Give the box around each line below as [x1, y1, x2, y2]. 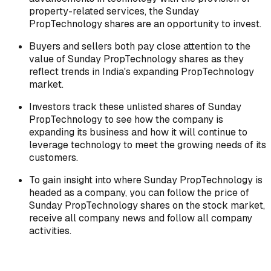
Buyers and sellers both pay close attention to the [29, 39, 250, 53]
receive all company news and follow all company [29, 211, 252, 224]
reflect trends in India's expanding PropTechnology [29, 65, 254, 78]
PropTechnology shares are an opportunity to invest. [29, 17, 261, 30]
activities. [29, 224, 71, 237]
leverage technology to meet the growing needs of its [29, 138, 266, 151]
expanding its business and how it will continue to [29, 125, 247, 139]
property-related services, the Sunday [29, 4, 199, 18]
